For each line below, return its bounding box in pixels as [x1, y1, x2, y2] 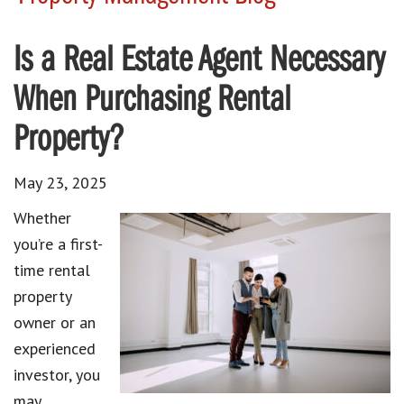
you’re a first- [14, 233, 103, 254]
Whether [14, 207, 71, 228]
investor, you [14, 363, 100, 385]
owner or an [14, 311, 96, 333]
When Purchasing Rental [14, 82, 290, 119]
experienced [14, 337, 96, 359]
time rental [14, 259, 90, 280]
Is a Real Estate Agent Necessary [14, 42, 385, 79]
